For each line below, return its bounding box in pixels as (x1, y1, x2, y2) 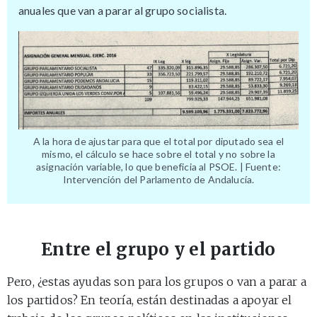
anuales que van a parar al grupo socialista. (18, 3, 227, 17)
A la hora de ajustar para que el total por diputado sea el (33, 134, 284, 147)
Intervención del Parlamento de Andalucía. (62, 173, 255, 185)
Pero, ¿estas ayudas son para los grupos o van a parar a (7, 274, 306, 289)
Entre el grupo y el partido (41, 238, 276, 260)
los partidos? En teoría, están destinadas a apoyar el (7, 292, 292, 307)
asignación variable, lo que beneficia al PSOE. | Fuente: (36, 160, 281, 173)
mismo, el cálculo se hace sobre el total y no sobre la (42, 147, 275, 160)
